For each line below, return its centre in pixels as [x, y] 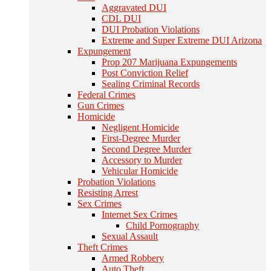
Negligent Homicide [140, 127]
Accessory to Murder [142, 160]
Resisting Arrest [108, 193]
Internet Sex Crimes [139, 214]
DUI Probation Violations [151, 29]
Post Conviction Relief [145, 73]
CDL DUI [121, 18]
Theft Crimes [103, 247]
